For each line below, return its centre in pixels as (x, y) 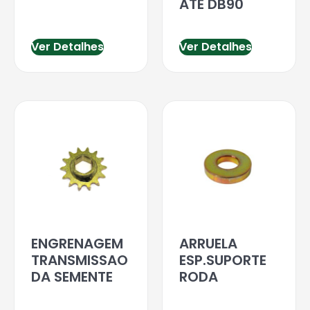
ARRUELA (208, 243)
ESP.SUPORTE (223, 260)
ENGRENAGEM (77, 243)
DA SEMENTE (72, 276)
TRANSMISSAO (80, 260)
